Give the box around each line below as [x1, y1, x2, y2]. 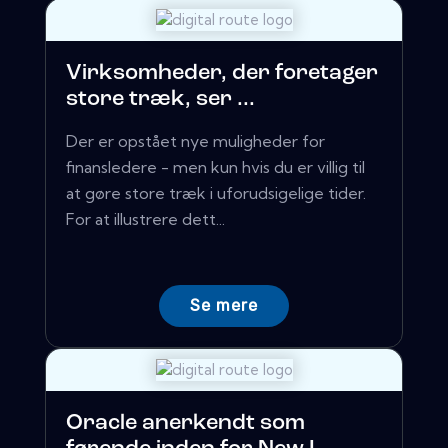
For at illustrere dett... [66, 209, 225, 230]
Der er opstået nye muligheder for [66, 131, 325, 152]
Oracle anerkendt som [66, 412, 305, 436]
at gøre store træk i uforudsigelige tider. [66, 183, 366, 204]
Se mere [190, 296, 258, 316]
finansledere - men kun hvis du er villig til [66, 157, 365, 178]
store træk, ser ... [66, 88, 255, 112]
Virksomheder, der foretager [66, 62, 378, 86]
